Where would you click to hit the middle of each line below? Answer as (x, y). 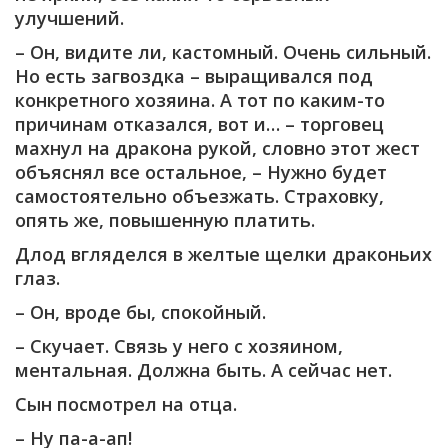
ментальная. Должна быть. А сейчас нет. (203, 369)
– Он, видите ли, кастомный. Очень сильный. (223, 51)
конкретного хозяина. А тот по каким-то (200, 99)
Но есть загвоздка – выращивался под (194, 75)
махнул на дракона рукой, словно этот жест (217, 147)
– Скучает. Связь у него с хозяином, (179, 345)
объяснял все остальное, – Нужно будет (201, 171)
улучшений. (69, 17)
